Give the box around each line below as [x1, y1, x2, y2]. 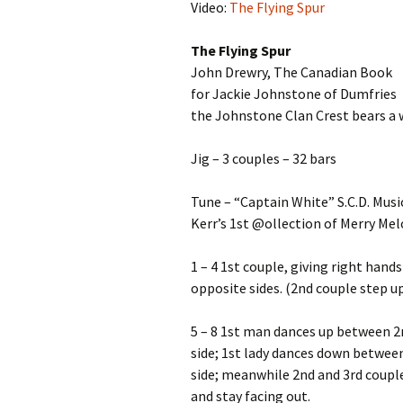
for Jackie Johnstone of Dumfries [191, 85, 397, 103]
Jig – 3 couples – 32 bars [191, 149, 336, 167]
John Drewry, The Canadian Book [191, 63, 392, 81]
